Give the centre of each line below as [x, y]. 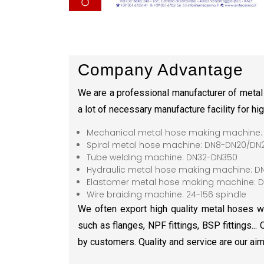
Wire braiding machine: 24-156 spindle [166, 194]
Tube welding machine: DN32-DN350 [162, 157]
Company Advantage [161, 70]
